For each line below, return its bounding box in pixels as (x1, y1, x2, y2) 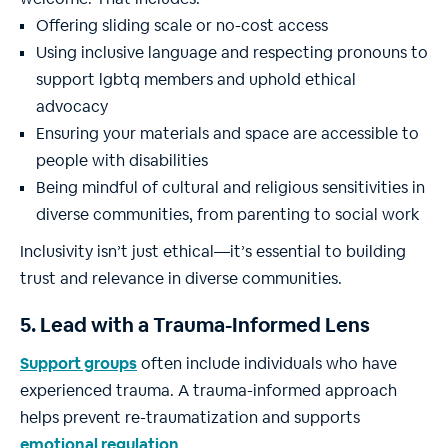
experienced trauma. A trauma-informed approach (20, 380, 397, 402)
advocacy (36, 96, 108, 118)
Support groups (20, 353, 137, 375)
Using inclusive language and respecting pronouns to (36, 42, 428, 64)
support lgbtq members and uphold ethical (36, 69, 356, 91)
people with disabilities (36, 150, 208, 172)
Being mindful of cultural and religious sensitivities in (36, 177, 425, 199)
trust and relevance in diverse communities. (20, 268, 342, 290)
